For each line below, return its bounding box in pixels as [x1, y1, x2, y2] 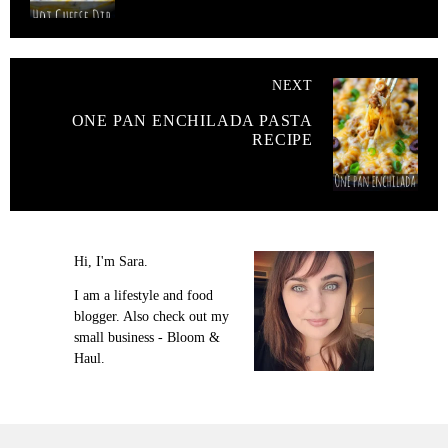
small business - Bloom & [74, 329, 220, 345]
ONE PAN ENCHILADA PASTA [71, 112, 313, 130]
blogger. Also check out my [74, 308, 229, 324]
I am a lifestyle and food [74, 287, 213, 303]
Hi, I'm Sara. [74, 254, 148, 270]
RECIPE [252, 131, 313, 149]
